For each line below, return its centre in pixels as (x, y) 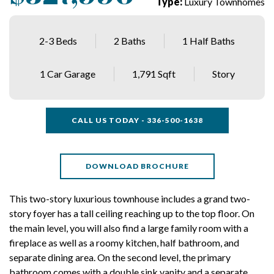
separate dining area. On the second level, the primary (120, 257)
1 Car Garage (67, 73)
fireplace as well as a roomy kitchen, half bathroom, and (124, 242)
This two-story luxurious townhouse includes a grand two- (130, 198)
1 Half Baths (209, 40)
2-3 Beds (58, 40)
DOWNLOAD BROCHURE (137, 166)
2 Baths (130, 40)
